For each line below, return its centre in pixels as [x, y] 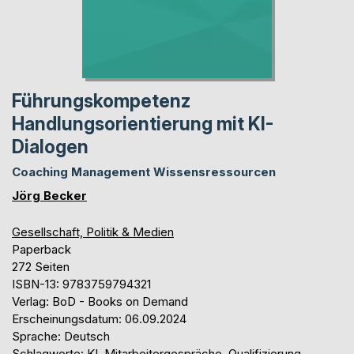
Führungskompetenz [101, 101]
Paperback [41, 249]
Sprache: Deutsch [61, 336]
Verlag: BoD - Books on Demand [100, 301]
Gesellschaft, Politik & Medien [93, 232]
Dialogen [50, 147]
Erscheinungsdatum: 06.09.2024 [99, 318]
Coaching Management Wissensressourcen [144, 171]
